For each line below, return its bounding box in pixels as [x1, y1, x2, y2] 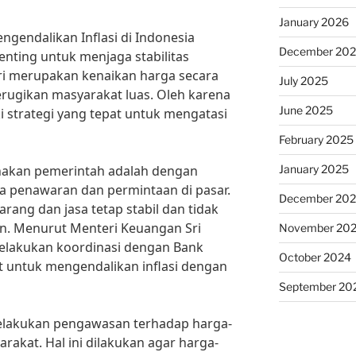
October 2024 [278, 250, 351, 264]
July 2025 [278, 74, 328, 87]
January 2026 [278, 15, 349, 29]
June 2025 [278, 103, 333, 117]
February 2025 [278, 133, 354, 146]
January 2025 [278, 162, 349, 176]
